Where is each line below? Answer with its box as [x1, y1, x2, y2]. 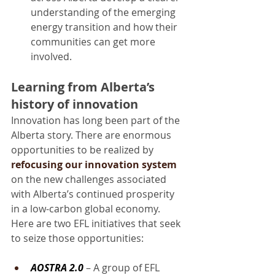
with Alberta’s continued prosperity [11, 187, 177, 201]
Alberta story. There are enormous [11, 128, 174, 142]
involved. [31, 49, 72, 63]
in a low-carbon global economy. [11, 201, 163, 215]
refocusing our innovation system [11, 157, 177, 171]
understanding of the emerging [31, 5, 178, 19]
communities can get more [31, 34, 158, 48]
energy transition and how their [31, 20, 180, 34]
